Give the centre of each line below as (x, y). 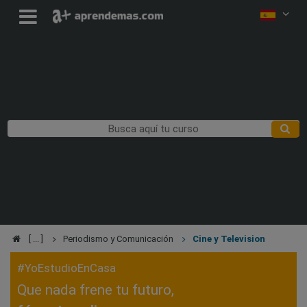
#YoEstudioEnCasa (66, 268)
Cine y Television (229, 238)
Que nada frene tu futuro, (96, 290)
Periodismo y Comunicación (118, 238)
